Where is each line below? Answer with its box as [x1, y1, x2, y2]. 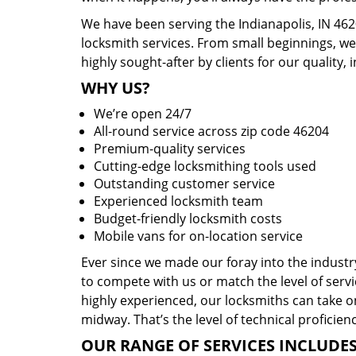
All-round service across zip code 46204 [94, 122, 329, 140]
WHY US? [81, 77, 150, 99]
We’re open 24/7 [94, 105, 192, 122]
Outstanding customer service [94, 175, 275, 192]
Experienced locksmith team [94, 192, 263, 210]
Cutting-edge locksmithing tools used [94, 157, 316, 175]
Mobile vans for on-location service [94, 227, 303, 245]
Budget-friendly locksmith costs [94, 210, 282, 227]
